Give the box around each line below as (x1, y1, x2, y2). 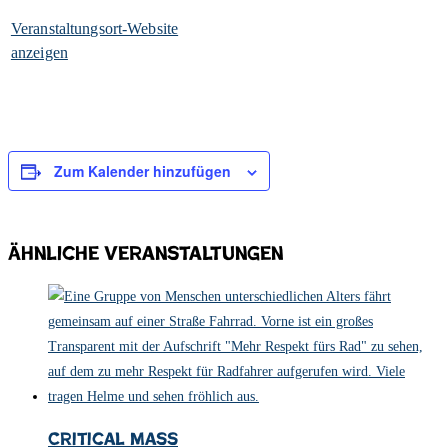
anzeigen (10, 44, 68, 62)
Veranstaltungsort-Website (10, 20, 179, 38)
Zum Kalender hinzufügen (54, 161, 231, 182)
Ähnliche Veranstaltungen (8, 241, 283, 265)
